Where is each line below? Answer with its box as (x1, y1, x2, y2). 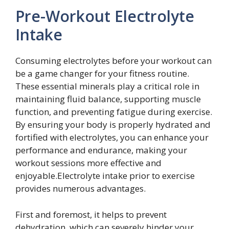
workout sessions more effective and (15, 157, 162, 169)
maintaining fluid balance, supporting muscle (15, 93, 201, 105)
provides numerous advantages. (15, 182, 146, 194)
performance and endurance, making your (15, 144, 187, 156)
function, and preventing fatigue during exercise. (15, 106, 212, 118)
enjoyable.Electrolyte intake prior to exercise (15, 170, 195, 181)
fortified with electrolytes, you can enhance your (15, 131, 209, 143)
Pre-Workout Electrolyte (15, 6, 194, 27)
